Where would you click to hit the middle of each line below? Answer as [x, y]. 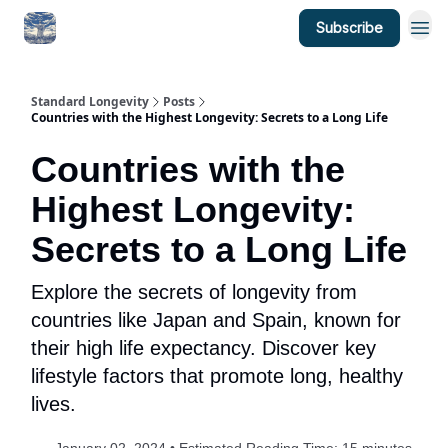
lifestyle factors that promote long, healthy [217, 376]
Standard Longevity [90, 101]
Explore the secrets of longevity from [194, 292]
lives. [53, 404]
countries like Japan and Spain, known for [216, 320]
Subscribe [349, 27]
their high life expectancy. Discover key [203, 348]
